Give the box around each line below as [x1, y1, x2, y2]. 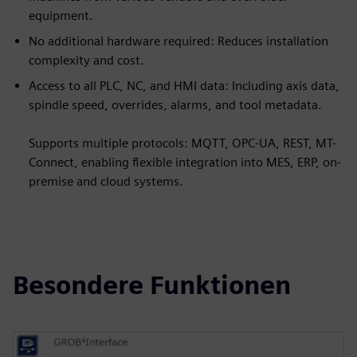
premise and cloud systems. [29, 174, 183, 189]
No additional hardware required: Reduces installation [29, 33, 328, 49]
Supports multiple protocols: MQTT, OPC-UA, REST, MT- [29, 135, 336, 151]
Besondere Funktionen [13, 269, 291, 300]
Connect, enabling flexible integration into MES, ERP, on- [29, 155, 341, 170]
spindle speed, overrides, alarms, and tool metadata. [29, 97, 322, 112]
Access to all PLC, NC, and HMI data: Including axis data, [29, 78, 339, 93]
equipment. [29, 8, 93, 23]
